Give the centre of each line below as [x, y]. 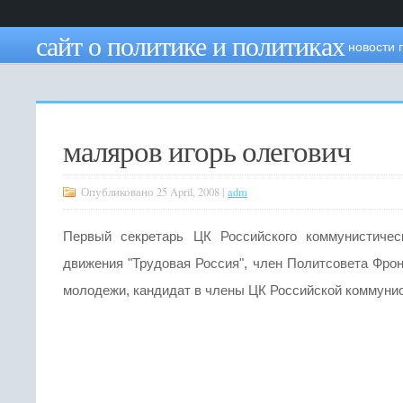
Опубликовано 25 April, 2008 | [154, 192]
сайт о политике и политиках [190, 45]
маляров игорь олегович [207, 150]
